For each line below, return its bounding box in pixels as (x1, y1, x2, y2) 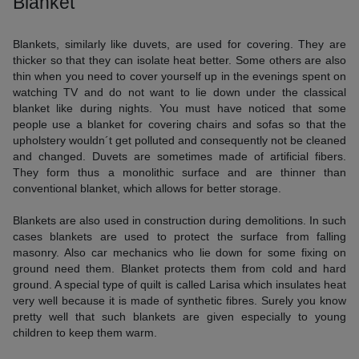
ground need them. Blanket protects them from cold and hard (13, 262, 346, 275)
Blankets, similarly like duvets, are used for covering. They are (13, 38, 346, 50)
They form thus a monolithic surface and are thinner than (13, 166, 346, 179)
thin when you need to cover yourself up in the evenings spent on (13, 70, 346, 83)
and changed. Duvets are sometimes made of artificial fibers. (13, 150, 346, 163)
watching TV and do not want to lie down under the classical (13, 86, 346, 99)
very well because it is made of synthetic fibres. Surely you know (13, 294, 346, 307)
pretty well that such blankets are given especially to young (13, 310, 346, 323)
